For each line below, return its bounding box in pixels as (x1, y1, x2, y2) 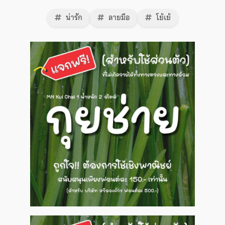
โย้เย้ (154, 11, 171, 24)
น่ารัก (63, 11, 82, 24)
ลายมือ (106, 11, 130, 24)
